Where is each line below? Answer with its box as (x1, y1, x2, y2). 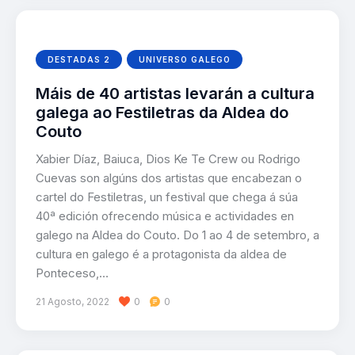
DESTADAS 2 (48, 55, 110, 65)
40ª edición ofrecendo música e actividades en (36, 208, 294, 224)
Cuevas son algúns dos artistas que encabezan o (36, 170, 302, 186)
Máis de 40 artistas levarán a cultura (36, 84, 315, 104)
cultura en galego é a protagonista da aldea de (36, 246, 287, 262)
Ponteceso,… (36, 265, 109, 281)
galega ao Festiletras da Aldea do (36, 103, 288, 123)
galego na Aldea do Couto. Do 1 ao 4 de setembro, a (36, 227, 319, 243)
